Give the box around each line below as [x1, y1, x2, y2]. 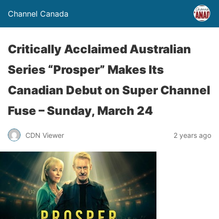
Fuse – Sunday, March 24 [8, 104, 153, 118]
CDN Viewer [25, 131, 64, 139]
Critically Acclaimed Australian [8, 42, 191, 56]
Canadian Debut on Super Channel [8, 83, 210, 97]
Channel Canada [8, 9, 68, 19]
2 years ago [174, 131, 211, 139]
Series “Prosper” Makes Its [8, 63, 164, 77]
